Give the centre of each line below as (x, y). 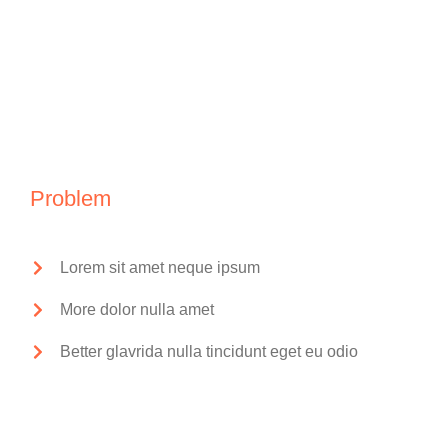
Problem (70, 198)
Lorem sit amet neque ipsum (159, 267)
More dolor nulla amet (136, 309)
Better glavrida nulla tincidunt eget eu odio (208, 351)
